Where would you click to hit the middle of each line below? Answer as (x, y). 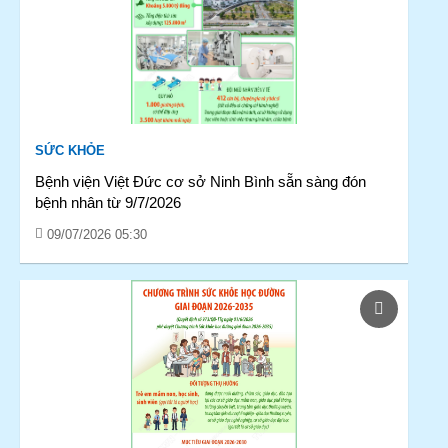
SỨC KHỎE (70, 150)
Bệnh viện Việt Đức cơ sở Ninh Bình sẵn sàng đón (200, 181)
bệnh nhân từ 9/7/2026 (108, 202)
